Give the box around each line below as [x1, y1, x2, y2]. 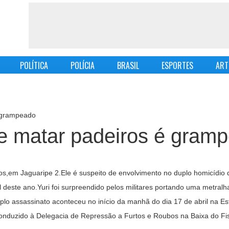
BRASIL [117, 59, 139, 72]
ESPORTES [161, 59, 193, 72]
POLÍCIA [70, 59, 95, 72]
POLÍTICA [19, 59, 48, 72]
